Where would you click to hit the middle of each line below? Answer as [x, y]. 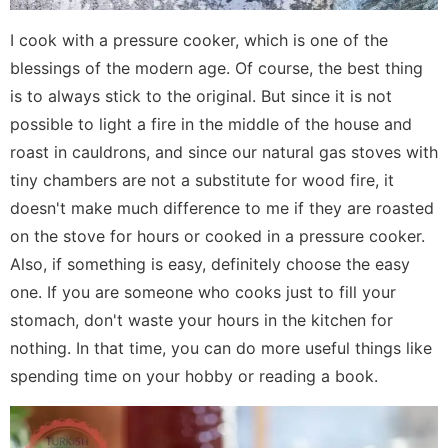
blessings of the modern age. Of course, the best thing [216, 68]
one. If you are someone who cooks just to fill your [203, 292]
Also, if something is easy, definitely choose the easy [210, 264]
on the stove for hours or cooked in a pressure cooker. [217, 236]
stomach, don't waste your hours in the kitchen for [201, 320]
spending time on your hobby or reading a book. [194, 376]
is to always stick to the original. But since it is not [201, 96]
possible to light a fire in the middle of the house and [211, 124]
